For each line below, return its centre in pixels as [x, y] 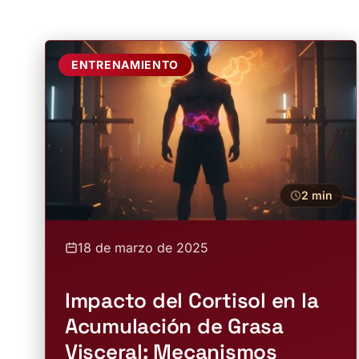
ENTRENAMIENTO [125, 65]
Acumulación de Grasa [174, 326]
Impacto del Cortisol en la [192, 301]
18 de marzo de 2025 [143, 248]
